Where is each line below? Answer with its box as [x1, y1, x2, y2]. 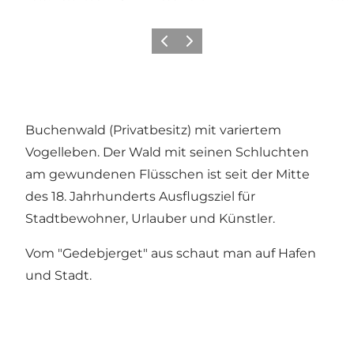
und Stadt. [25, 267, 92, 283]
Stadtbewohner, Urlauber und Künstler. [25, 210, 275, 226]
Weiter [179, 40, 210, 52]
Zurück [154, 40, 188, 52]
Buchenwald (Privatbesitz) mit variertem [25, 122, 281, 137]
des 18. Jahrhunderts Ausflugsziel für [25, 188, 255, 204]
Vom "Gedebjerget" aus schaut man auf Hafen [25, 245, 316, 261]
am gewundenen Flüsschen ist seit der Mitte [25, 166, 310, 182]
